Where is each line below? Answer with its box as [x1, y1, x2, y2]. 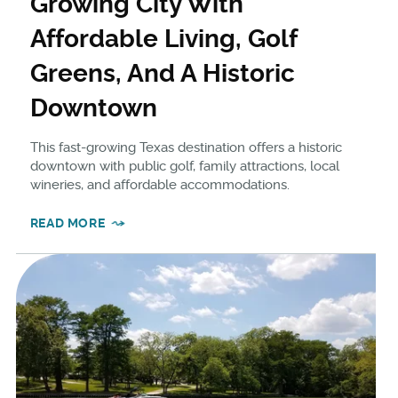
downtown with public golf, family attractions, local [29, 158, 339, 175]
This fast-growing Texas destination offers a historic [29, 139, 342, 156]
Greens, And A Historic [29, 59, 295, 89]
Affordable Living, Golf [29, 24, 297, 54]
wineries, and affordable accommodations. [29, 177, 290, 194]
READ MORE [29, 216, 106, 231]
